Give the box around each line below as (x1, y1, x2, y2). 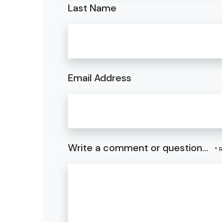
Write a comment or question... (68, 141, 211, 155)
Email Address (68, 71, 131, 84)
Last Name (68, 1, 116, 14)
